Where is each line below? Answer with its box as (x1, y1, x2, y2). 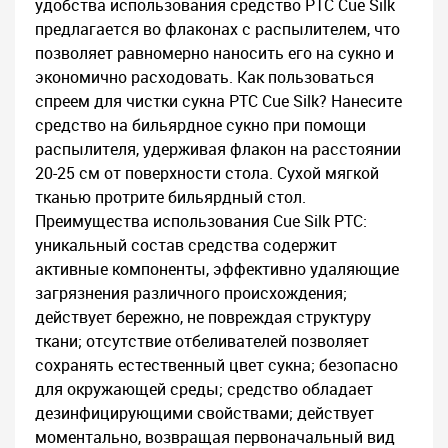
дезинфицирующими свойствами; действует (35, 402, 374, 424)
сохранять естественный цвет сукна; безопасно (35, 354, 398, 376)
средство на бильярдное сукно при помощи (35, 114, 366, 136)
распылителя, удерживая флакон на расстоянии (35, 138, 401, 160)
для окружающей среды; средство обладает (35, 378, 373, 400)
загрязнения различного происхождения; (35, 282, 347, 304)
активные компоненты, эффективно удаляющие (35, 258, 399, 280)
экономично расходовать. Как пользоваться (35, 66, 374, 88)
